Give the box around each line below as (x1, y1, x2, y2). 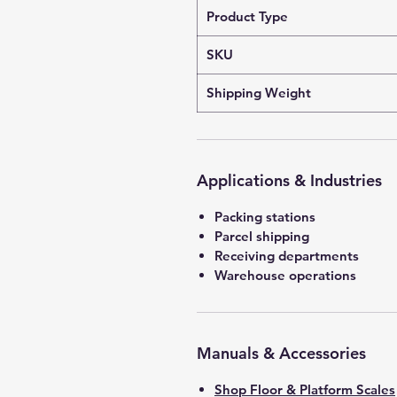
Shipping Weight (206, 84, 311, 101)
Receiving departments (214, 247, 359, 264)
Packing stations (214, 208, 315, 225)
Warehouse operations (214, 267, 356, 284)
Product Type (206, 8, 288, 25)
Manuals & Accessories (197, 343, 366, 363)
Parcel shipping (214, 228, 309, 245)
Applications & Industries (197, 170, 382, 191)
